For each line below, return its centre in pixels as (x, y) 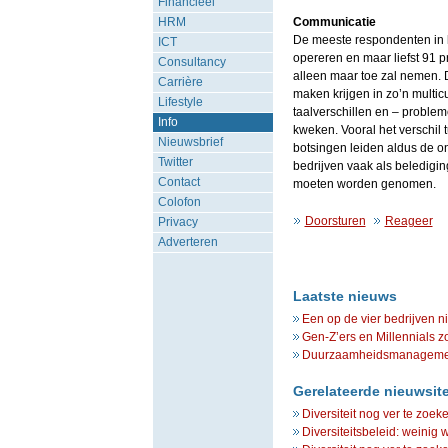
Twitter (175, 162)
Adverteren (187, 242)
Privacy (177, 222)
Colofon (179, 202)
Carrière (180, 82)
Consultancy (191, 62)
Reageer (408, 221)
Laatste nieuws (344, 296)
